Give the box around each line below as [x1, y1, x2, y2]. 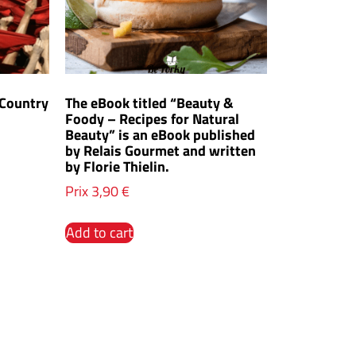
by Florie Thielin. [65, 156, 170, 178]
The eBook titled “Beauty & [65, 92, 234, 114]
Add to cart [66, 222, 133, 244]
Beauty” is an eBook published [65, 124, 256, 146]
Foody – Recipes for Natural [65, 108, 240, 130]
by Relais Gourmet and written [65, 140, 257, 162]
